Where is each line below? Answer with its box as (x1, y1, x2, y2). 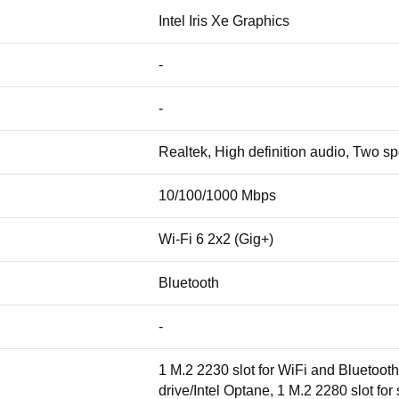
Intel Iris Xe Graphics (159, 12, 289, 28)
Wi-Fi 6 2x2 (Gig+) (159, 231, 273, 247)
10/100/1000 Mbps (159, 187, 276, 203)
